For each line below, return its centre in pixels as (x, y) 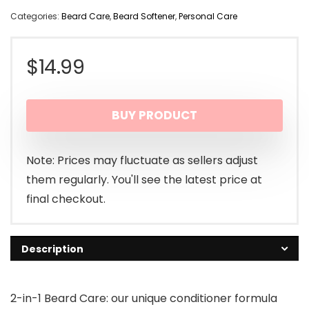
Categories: (36, 17)
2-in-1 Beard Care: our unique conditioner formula (144, 299)
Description (52, 249)
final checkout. (66, 199)
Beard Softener (144, 17)
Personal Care (208, 17)
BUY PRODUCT (154, 116)
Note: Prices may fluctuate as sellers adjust (142, 161)
